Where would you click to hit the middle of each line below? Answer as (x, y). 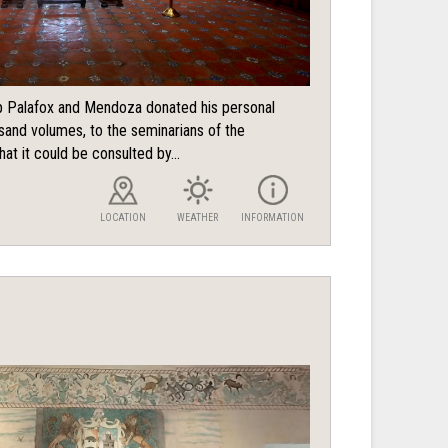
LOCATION (122, 218)
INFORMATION (272, 218)
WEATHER (197, 218)
